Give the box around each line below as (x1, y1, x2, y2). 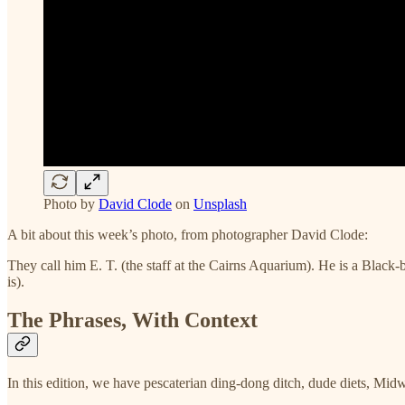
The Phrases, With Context (7, 308, 258, 333)
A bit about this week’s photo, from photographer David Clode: (7, 227, 368, 243)
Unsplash (193, 196, 247, 212)
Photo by (43, 196, 99, 212)
